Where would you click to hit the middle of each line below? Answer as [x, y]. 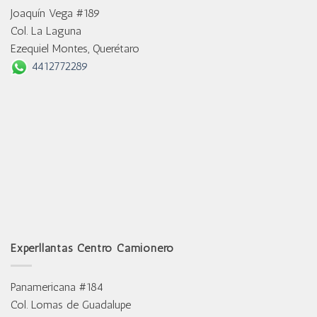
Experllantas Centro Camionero [93, 248]
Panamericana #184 [57, 287]
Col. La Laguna [46, 31]
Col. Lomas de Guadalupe [71, 304]
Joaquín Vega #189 [56, 13]
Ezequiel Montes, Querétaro [75, 49]
